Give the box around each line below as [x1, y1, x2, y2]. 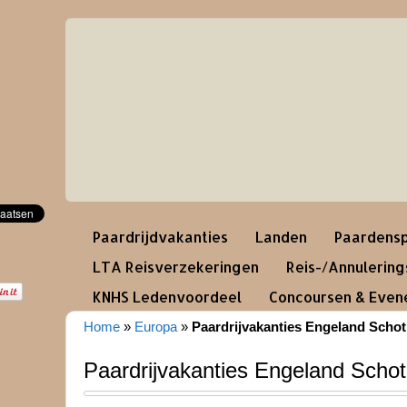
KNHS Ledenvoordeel [93, 287, 242, 306]
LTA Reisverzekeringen [93, 257, 259, 276]
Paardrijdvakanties [93, 227, 228, 246]
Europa [134, 319, 177, 334]
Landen [255, 227, 307, 246]
